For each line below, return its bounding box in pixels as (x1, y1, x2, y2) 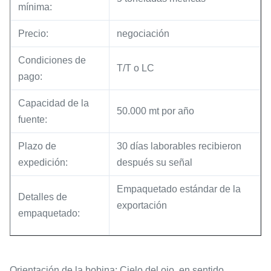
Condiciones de (18, 55, 86, 65)
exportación (117, 200, 167, 211)
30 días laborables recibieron (117, 141, 241, 151)
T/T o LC (117, 63, 154, 73)
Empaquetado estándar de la (117, 184, 241, 194)
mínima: (18, 2, 52, 12)
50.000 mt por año (117, 106, 194, 116)
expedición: (18, 157, 68, 168)
